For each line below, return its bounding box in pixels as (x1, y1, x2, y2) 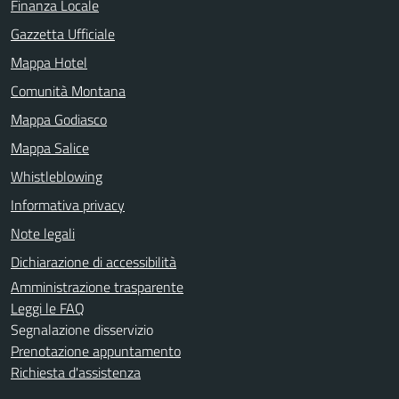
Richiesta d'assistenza (11, 361, 141, 383)
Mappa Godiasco (11, 108, 107, 130)
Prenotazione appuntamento (11, 339, 181, 362)
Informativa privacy (11, 193, 125, 216)
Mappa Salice (11, 136, 89, 159)
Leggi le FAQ (11, 297, 85, 319)
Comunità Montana (11, 79, 126, 102)
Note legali (11, 222, 75, 244)
